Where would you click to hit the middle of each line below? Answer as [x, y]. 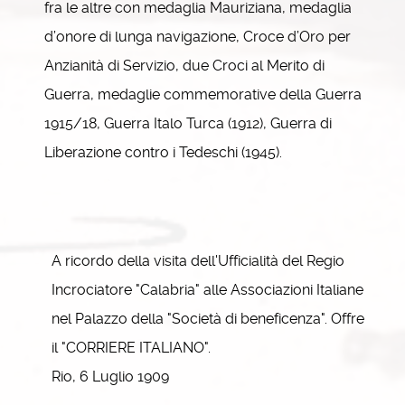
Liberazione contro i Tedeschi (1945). [163, 152]
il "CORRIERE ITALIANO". [131, 348]
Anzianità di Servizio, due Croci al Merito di [184, 66]
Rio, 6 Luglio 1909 [110, 377]
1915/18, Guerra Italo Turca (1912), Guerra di [188, 123]
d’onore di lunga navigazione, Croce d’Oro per [198, 37]
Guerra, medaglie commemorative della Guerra [203, 94]
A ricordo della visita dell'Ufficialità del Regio [198, 261]
